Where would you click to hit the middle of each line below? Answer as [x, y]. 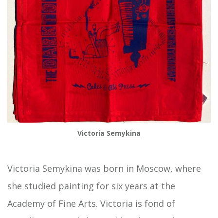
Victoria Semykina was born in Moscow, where [104, 168]
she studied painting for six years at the [91, 186]
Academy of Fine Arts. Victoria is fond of [91, 203]
